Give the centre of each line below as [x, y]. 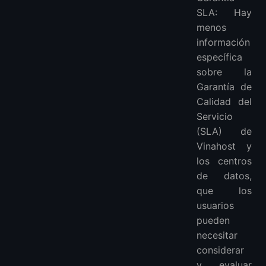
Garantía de [224, 87]
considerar [221, 250]
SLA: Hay [224, 13]
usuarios [216, 206]
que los [224, 191]
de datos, [224, 176]
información [224, 42]
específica [220, 57]
